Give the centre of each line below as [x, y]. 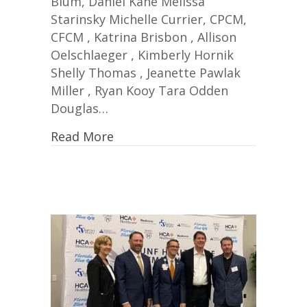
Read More [82, 136]
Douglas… [79, 108]
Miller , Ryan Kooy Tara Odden [139, 90]
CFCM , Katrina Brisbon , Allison [144, 37]
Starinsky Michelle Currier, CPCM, [149, 19]
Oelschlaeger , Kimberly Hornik [142, 54]
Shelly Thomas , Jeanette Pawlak [146, 72]
